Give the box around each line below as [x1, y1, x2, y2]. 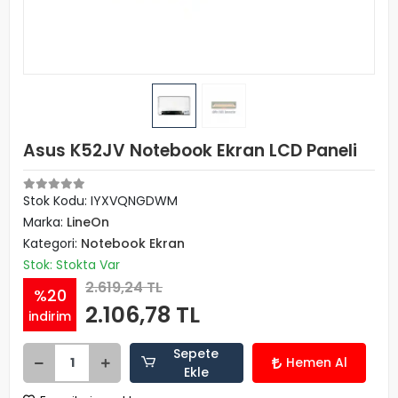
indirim [28, 306, 71, 325]
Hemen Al [285, 354, 347, 371]
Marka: [23, 213, 67, 231]
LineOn [67, 213, 109, 231]
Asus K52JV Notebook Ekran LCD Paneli [23, 139, 357, 163]
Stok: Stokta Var [23, 256, 120, 274]
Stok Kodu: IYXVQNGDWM [23, 192, 178, 210]
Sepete [173, 344, 219, 362]
